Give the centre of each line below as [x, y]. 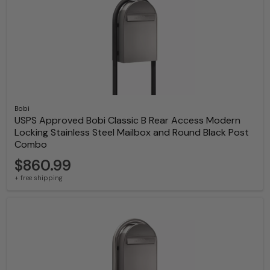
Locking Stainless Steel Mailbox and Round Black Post [132, 133]
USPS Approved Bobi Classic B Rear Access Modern [127, 121]
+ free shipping [39, 178]
